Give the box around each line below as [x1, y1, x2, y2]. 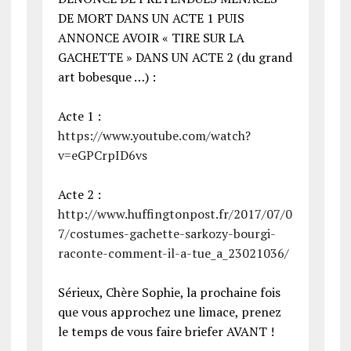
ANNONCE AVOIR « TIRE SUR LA [57, 29, 244, 47]
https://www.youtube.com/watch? [57, 127, 251, 145]
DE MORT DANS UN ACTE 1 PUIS [57, 9, 244, 27]
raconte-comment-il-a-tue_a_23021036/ [57, 244, 289, 262]
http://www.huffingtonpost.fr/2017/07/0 [57, 205, 292, 223]
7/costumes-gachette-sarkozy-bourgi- [57, 225, 276, 243]
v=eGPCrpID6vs [57, 147, 147, 165]
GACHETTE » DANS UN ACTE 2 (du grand [57, 49, 292, 67]
